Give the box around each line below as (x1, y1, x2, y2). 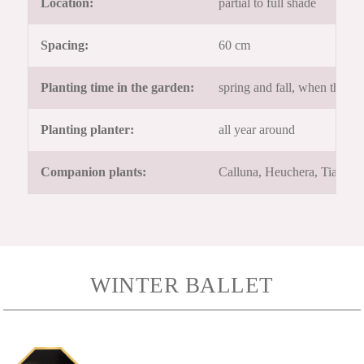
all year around (219, 123, 296, 137)
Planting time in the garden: (41, 80, 195, 95)
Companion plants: (41, 165, 147, 180)
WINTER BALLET (90, 273, 274, 298)
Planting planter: (41, 123, 135, 137)
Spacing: (41, 38, 89, 53)
